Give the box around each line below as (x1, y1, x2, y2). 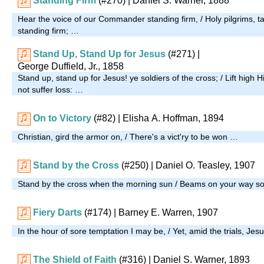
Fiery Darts (33, 207, 82, 217)
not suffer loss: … (18, 84, 83, 94)
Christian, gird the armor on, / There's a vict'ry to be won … (18, 131, 238, 141)
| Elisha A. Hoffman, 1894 (115, 113, 224, 123)
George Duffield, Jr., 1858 (18, 61, 124, 71)
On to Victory (33, 113, 91, 123)
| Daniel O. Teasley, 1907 (148, 160, 255, 170)
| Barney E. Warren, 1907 (111, 207, 218, 217)
